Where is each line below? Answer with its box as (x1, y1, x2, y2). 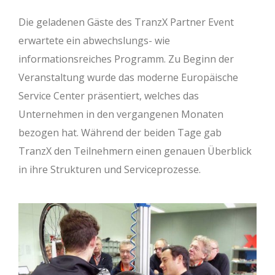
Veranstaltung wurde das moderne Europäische (18, 71, 238, 85)
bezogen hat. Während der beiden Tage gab (18, 126, 222, 140)
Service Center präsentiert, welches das (18, 89, 199, 103)
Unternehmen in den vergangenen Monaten (18, 107, 223, 122)
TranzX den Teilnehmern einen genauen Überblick (18, 144, 252, 158)
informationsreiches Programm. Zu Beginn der (18, 52, 234, 66)
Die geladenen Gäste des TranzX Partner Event (18, 15, 234, 29)
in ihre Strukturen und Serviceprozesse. (18, 163, 201, 177)
